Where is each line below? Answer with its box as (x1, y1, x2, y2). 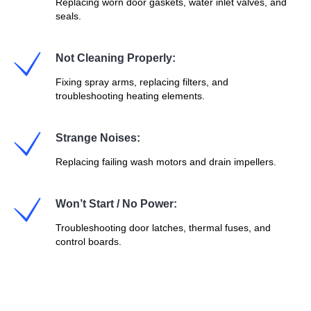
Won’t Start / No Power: (56, 198, 177, 210)
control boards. (56, 236, 121, 247)
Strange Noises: (56, 132, 140, 144)
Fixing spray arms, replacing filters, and (56, 76, 228, 87)
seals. (56, 10, 81, 22)
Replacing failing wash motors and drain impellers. (56, 156, 276, 167)
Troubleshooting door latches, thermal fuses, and (56, 222, 271, 233)
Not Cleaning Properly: (56, 52, 176, 64)
